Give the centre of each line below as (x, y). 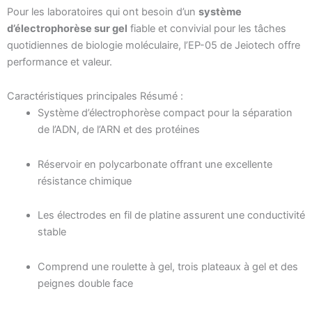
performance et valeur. (60, 62)
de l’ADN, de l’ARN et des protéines (118, 130)
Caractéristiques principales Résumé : (95, 96)
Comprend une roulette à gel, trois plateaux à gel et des (167, 266)
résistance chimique (84, 181)
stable (52, 232)
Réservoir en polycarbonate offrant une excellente (155, 164)
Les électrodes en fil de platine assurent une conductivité (171, 216)
